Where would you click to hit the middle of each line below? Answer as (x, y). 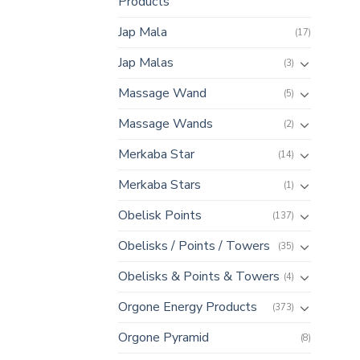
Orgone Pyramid (164, 338)
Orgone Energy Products (188, 307)
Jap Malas (146, 63)
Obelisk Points (160, 216)
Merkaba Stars (160, 185)
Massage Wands (166, 124)
